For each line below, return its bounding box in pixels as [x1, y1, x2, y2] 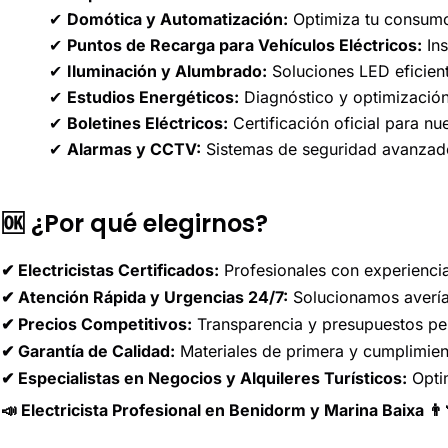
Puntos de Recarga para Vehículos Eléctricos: [67, 35, 422, 56]
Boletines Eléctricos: [67, 113, 228, 134]
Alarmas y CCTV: [67, 139, 201, 160]
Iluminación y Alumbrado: [67, 61, 267, 82]
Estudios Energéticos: [67, 87, 239, 108]
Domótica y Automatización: [67, 9, 288, 30]
